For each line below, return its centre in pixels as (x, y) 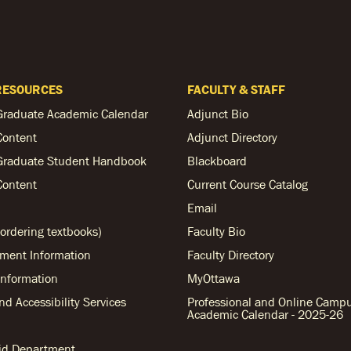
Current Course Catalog (248, 184)
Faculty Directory (231, 255)
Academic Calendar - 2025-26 (265, 314)
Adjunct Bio (218, 114)
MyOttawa (213, 278)
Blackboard (217, 161)
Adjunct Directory (232, 137)
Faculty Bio (216, 231)
